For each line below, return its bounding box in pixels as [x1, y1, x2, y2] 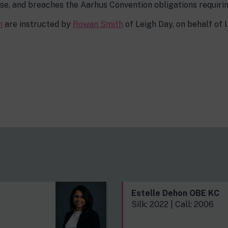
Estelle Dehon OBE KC [131, 188, 219, 198]
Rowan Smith [73, 19, 123, 29]
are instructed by [3, 19, 73, 29]
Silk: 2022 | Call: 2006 [131, 199, 214, 210]
